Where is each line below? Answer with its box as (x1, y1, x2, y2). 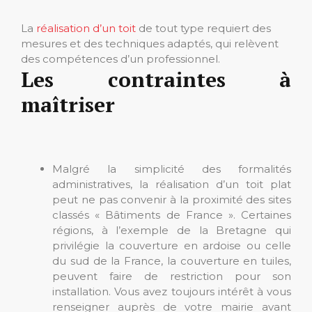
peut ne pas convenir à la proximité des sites (52, 192, 291, 206)
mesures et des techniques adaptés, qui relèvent (21, 36, 279, 50)
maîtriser (21, 90, 115, 118)
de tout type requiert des (136, 21, 271, 35)
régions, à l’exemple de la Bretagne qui (52, 223, 291, 237)
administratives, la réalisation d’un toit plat (52, 177, 291, 191)
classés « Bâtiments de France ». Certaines (52, 208, 291, 221)
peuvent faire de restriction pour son (52, 269, 291, 283)
